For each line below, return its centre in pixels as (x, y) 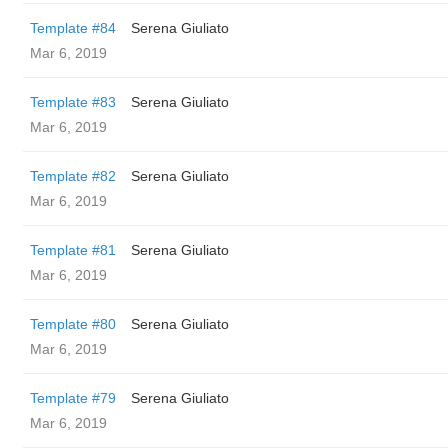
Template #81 (73, 250)
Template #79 (73, 398)
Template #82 (73, 176)
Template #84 (73, 28)
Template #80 (73, 324)
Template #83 (73, 102)
